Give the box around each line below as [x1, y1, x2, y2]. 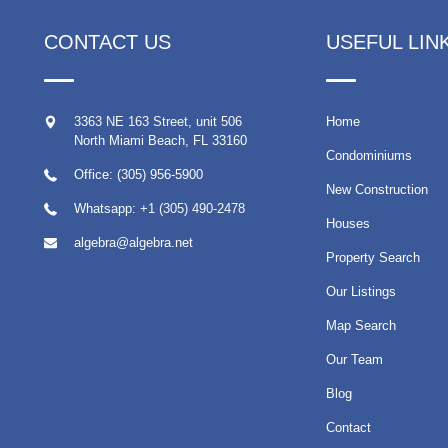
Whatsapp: [73, 201, 140, 216]
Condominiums [326, 148, 413, 163]
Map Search [326, 318, 397, 333]
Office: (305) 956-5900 [73, 167, 203, 182]
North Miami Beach [73, 133, 185, 148]
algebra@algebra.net [73, 235, 193, 250]
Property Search [326, 250, 421, 265]
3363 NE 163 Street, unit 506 [73, 114, 242, 129]
